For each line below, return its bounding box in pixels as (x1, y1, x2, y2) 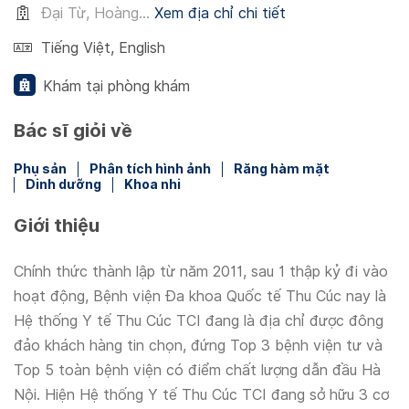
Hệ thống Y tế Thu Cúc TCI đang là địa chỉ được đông (14, 312, 383, 330)
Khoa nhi (124, 177, 181, 192)
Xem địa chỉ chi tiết (154, 5, 286, 22)
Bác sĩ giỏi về (14, 120, 132, 142)
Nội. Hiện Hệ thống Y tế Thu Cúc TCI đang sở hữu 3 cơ (14, 386, 389, 404)
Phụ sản (14, 162, 67, 176)
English (119, 39, 165, 57)
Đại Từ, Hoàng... (41, 5, 150, 22)
